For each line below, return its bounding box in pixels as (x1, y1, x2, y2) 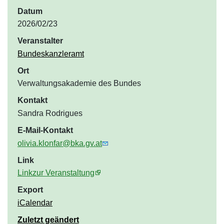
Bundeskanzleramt (17, 49, 84, 58)
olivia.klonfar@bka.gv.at (17, 138, 102, 147)
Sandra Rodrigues (17, 108, 82, 117)
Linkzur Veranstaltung (17, 168, 94, 177)
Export (17, 185, 43, 194)
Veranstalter (17, 36, 63, 45)
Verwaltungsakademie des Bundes (17, 79, 141, 88)
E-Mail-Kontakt (17, 125, 73, 134)
